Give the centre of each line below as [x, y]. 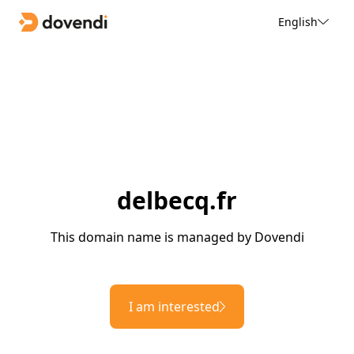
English [298, 21]
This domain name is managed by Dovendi [177, 237]
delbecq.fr [177, 201]
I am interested [174, 307]
